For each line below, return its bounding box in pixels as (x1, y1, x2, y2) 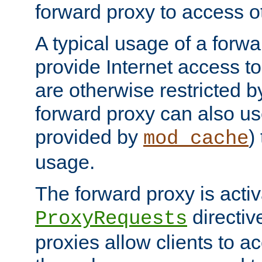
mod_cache (143, 127, 249, 150)
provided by (35, 126, 143, 149)
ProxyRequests (35, 208, 187, 230)
